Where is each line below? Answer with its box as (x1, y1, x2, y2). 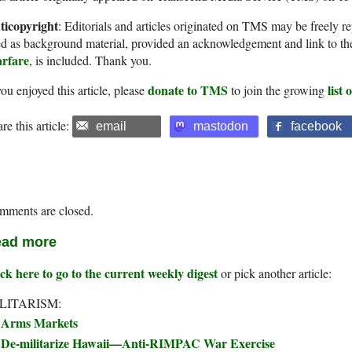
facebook (291, 119, 342, 133)
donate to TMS (148, 80, 228, 99)
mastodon (193, 119, 248, 133)
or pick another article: (218, 264, 332, 281)
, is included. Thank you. (29, 51, 152, 68)
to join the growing (228, 81, 328, 98)
